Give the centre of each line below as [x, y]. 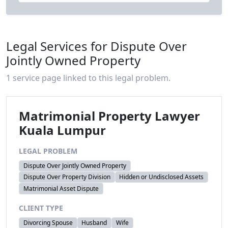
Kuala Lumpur [62, 130]
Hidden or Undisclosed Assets [162, 177]
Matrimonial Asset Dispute [61, 188]
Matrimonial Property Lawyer [109, 116]
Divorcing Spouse [48, 223]
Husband [94, 223]
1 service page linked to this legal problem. [88, 78]
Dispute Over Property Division [67, 177]
